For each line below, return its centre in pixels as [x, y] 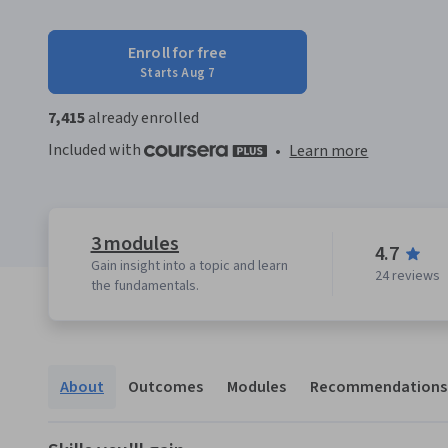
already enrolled [142, 118]
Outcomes [165, 387]
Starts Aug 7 [178, 73]
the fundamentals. [144, 286]
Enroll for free [178, 53]
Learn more [329, 151]
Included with [96, 150]
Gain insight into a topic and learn [189, 266]
